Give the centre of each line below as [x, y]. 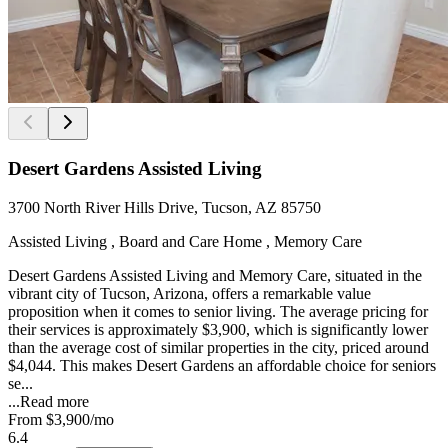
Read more [54, 401]
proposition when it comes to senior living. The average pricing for [218, 311]
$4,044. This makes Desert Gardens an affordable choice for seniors [222, 365]
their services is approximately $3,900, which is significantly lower [218, 329]
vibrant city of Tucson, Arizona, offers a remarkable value [189, 293]
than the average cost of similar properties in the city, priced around [218, 347]
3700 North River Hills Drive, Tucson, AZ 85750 [164, 207]
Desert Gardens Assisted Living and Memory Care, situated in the [215, 275]
